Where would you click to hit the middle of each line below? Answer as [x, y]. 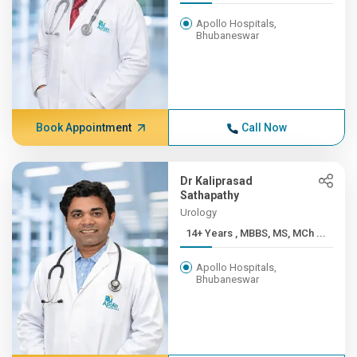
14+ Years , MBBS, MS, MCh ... [281, 233]
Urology [199, 212]
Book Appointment [83, 127]
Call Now [264, 127]
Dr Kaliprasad [217, 181]
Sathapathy [210, 195]
